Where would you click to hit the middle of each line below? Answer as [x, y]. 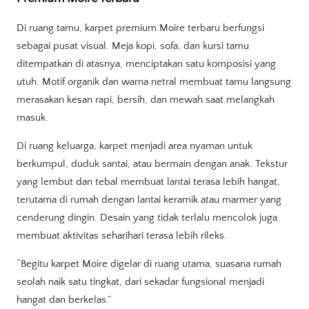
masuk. [32, 117]
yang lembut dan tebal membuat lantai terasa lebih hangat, [148, 181]
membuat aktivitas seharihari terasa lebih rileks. [122, 235]
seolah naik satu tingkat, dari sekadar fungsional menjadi [140, 282]
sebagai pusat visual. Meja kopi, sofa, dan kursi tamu [133, 46]
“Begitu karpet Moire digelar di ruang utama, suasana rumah [149, 264]
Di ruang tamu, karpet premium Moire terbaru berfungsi [140, 28]
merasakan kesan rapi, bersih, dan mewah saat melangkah [146, 99]
